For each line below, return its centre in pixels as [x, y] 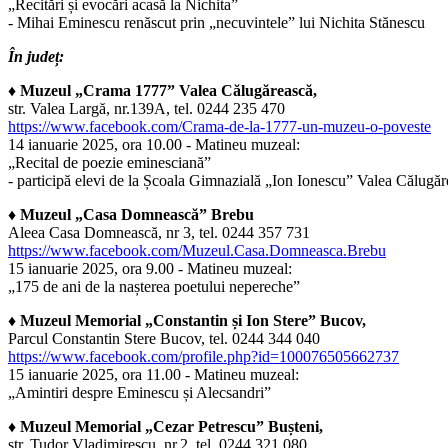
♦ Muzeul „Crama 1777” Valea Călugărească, [162, 91]
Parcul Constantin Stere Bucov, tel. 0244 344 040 [164, 339]
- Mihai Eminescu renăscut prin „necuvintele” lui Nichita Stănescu [216, 23]
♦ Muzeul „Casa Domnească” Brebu [131, 215]
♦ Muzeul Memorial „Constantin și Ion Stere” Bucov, [187, 321]
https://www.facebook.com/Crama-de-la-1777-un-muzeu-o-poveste [219, 127]
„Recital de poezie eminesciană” [109, 163]
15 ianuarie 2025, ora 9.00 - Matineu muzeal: [150, 269]
